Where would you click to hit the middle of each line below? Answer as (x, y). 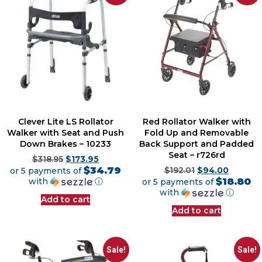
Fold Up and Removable (196, 132)
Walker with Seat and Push (65, 132)
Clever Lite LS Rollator (65, 121)
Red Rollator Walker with (196, 121)
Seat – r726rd (196, 155)
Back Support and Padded (196, 144)
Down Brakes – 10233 (65, 144)
